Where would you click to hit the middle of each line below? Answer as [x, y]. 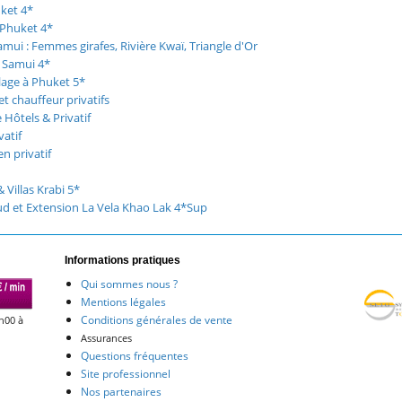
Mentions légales [123, 301]
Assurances [106, 337]
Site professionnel [125, 373]
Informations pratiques [123, 260]
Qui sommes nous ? [129, 284]
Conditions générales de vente [156, 319]
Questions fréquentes [134, 355]
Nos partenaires [121, 391]
